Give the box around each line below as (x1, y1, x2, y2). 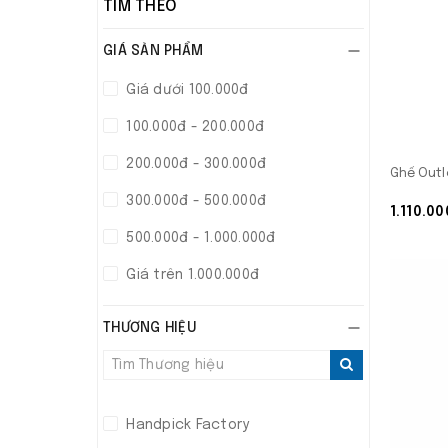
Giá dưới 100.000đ (122, 83, 249, 97)
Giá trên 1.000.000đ (122, 268, 259, 282)
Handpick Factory (122, 418, 250, 432)
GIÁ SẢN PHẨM (103, 44, 203, 58)
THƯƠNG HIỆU (103, 321, 196, 335)
